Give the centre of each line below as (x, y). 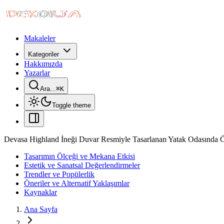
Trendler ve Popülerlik (59, 174)
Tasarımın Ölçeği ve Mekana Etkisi (79, 156)
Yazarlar (37, 73)
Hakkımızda (43, 64)
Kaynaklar (40, 192)
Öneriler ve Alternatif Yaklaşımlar (77, 183)
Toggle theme (71, 105)
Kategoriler (43, 54)
